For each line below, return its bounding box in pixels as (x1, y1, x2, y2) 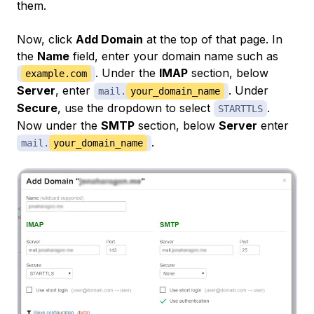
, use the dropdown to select (57, 101, 214, 116)
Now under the (17, 118, 101, 133)
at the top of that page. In (143, 32, 282, 47)
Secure (17, 101, 57, 116)
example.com (25, 68, 87, 80)
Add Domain (76, 32, 143, 47)
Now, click (17, 32, 76, 47)
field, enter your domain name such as (69, 49, 278, 64)
